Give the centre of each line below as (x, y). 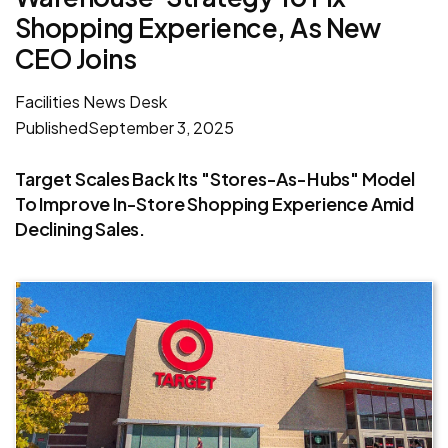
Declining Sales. (80, 228)
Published (51, 127)
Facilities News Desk (91, 101)
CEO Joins (76, 58)
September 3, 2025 (161, 127)
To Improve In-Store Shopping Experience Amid (215, 203)
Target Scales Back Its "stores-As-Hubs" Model (215, 178)
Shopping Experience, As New (198, 27)
